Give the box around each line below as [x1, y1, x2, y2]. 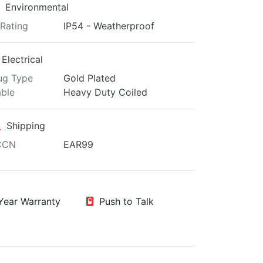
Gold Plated [63, 72, 116, 84]
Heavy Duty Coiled [63, 86, 147, 98]
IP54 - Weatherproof [63, 20, 154, 32]
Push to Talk [93, 195, 154, 207]
